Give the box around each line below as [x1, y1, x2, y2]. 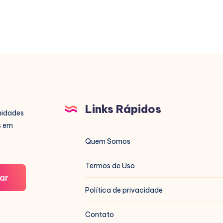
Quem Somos [85, 137, 130, 146]
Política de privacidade [85, 186, 163, 195]
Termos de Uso [85, 161, 135, 170]
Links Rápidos [85, 102, 161, 116]
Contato [85, 210, 114, 219]
